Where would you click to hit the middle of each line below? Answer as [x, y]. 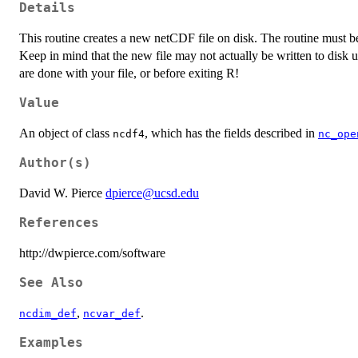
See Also [51, 283]
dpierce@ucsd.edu [152, 193]
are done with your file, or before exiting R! [129, 74]
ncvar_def [112, 314]
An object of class [66, 133]
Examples [51, 343]
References [59, 223]
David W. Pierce [62, 193]
